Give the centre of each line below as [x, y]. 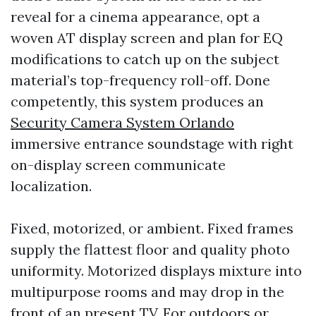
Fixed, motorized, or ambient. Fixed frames [152, 228]
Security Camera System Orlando [122, 122]
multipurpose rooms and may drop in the [147, 292]
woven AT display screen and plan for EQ [147, 38]
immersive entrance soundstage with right [152, 144]
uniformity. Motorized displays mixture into [156, 271]
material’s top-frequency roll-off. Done [140, 80]
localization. [51, 186]
